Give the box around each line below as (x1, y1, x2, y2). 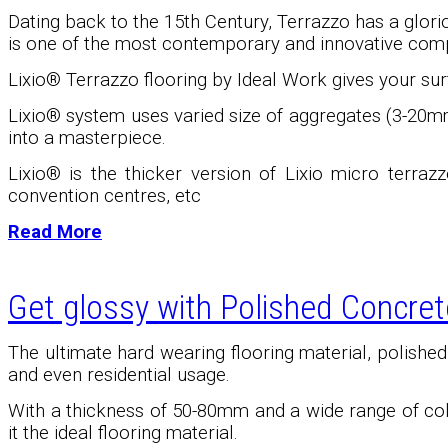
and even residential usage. (8, 364, 230, 387)
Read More (8, 221, 102, 244)
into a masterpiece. (8, 127, 166, 150)
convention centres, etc (8, 185, 201, 208)
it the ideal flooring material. (8, 422, 238, 445)
